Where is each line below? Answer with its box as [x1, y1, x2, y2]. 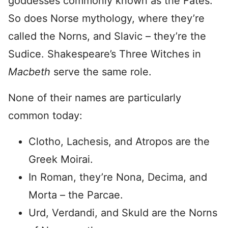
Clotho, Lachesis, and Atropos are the [28, 135, 210, 148]
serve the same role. [53, 66, 152, 78]
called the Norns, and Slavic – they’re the [8, 30, 206, 42]
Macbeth [8, 66, 53, 78]
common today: [8, 109, 82, 122]
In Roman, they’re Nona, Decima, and [28, 171, 207, 183]
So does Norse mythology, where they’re [8, 12, 205, 24]
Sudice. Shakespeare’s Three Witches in [8, 48, 201, 60]
